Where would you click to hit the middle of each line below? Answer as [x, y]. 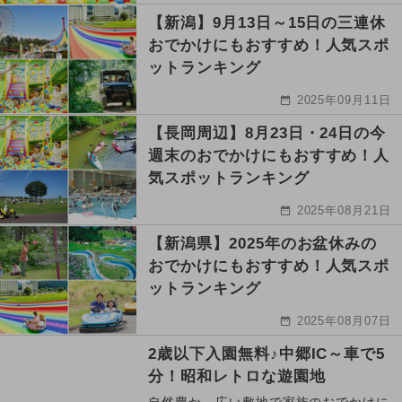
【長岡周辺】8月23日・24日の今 [267, 134]
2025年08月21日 [344, 211]
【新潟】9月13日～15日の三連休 [267, 23]
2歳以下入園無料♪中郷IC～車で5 [267, 354]
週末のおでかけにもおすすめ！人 [269, 156]
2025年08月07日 [344, 321]
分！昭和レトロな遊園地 [237, 377]
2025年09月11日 [344, 100]
